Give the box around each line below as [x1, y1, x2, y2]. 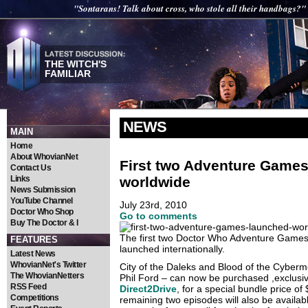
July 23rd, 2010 [120, 199, 187, 211]
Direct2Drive [120, 283, 177, 295]
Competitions [10, 293, 58, 302]
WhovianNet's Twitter [10, 260, 86, 269]
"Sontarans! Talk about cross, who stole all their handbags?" [73, 2, 306, 14]
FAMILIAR [45, 68, 91, 79]
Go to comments [120, 210, 197, 222]
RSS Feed [10, 282, 46, 291]
